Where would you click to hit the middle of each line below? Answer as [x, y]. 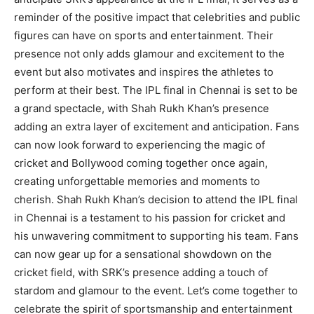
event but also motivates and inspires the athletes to [144, 71]
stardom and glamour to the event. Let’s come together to [156, 290]
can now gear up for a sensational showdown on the [143, 254]
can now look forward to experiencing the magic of [139, 144]
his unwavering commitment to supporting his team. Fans [156, 235]
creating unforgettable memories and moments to [137, 181]
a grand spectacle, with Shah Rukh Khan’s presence [142, 108]
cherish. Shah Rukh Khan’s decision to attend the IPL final [156, 199]
